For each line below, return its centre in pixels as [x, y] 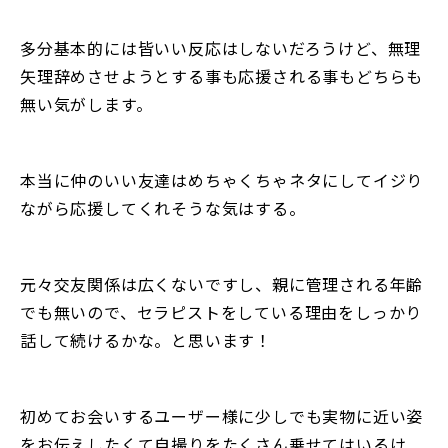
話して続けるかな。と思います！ [146, 340]
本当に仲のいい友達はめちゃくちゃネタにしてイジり [222, 180]
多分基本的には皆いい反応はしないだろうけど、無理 [221, 48]
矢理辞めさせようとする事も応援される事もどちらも [222, 76]
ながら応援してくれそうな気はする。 [163, 208]
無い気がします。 [86, 104]
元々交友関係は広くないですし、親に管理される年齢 [222, 284]
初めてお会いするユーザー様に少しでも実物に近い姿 [222, 416]
